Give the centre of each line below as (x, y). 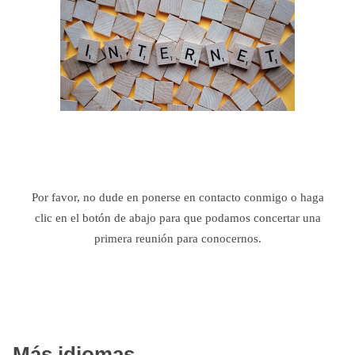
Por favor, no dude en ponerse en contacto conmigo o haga (177, 197)
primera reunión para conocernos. (177, 238)
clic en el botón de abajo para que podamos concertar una (177, 218)
